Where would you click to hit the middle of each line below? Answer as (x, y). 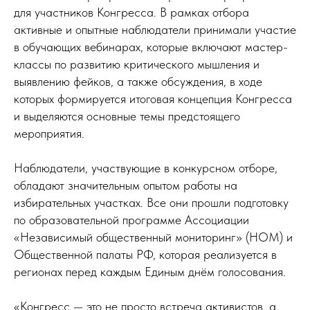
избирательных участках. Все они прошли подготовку (151, 203)
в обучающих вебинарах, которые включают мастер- (151, 47)
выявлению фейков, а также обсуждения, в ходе (138, 82)
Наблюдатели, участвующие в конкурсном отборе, (146, 168)
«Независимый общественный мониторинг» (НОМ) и (153, 237)
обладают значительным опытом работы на (126, 185)
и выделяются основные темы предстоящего (127, 116)
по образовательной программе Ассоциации (131, 220)
